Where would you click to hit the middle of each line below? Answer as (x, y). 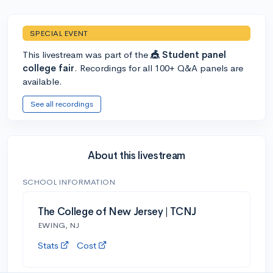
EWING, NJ (58, 225)
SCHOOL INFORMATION (69, 182)
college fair (48, 68)
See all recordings (62, 104)
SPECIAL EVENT (59, 33)
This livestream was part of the (87, 54)
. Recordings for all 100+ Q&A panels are (159, 68)
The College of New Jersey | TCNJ (117, 211)
